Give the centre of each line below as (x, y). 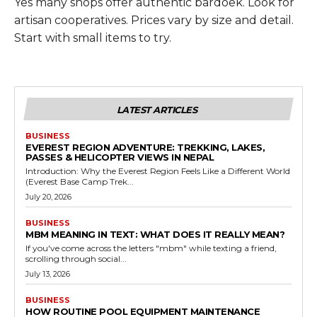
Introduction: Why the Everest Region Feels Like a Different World (158, 171)
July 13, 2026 (48, 273)
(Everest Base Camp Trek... (80, 181)
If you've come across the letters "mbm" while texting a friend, (151, 248)
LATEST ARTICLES (157, 109)
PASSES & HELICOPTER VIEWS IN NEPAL (120, 157)
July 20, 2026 (48, 196)
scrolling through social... (76, 258)
